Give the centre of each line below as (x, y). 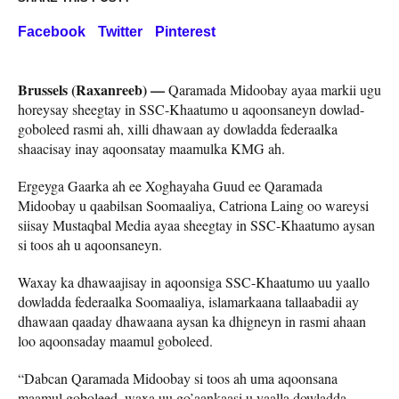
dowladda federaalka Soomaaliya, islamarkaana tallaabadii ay (188, 301)
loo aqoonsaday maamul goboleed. (115, 340)
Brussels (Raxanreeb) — (93, 89)
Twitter (120, 31)
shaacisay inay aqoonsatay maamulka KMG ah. (151, 148)
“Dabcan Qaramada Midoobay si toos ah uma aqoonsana (178, 378)
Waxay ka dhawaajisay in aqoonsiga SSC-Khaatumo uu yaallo (194, 281)
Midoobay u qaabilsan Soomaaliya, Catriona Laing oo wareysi (193, 205)
